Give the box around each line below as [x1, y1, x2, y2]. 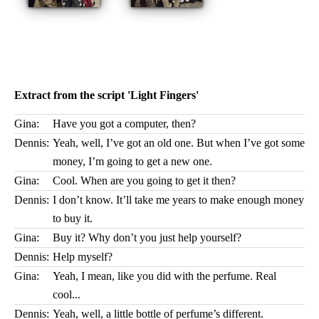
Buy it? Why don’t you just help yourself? [53, 231, 241, 244]
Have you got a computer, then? [53, 117, 196, 130]
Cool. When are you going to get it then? [53, 174, 236, 187]
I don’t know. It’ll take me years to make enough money [53, 194, 304, 206]
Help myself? [53, 251, 113, 263]
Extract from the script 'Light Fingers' [14, 89, 199, 101]
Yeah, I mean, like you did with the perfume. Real [53, 270, 276, 282]
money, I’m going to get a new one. [53, 155, 212, 167]
